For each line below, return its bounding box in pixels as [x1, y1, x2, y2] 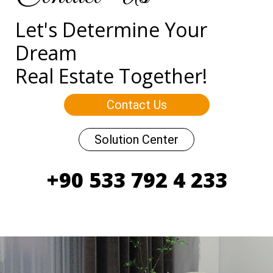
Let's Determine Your [15, 16, 207, 43]
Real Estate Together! [15, 62, 207, 89]
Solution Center [94, 132, 179, 147]
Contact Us [106, 97, 167, 112]
